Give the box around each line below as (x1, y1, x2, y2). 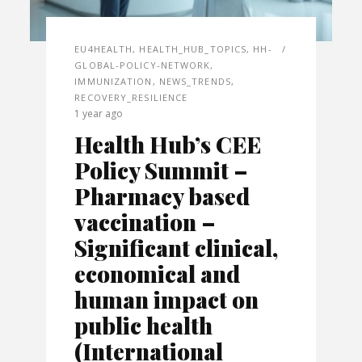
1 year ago (74, 106, 124, 120)
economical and (74, 258, 241, 288)
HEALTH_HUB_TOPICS (139, 42, 247, 55)
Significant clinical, (74, 232, 279, 263)
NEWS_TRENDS (158, 74, 231, 87)
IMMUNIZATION (74, 74, 153, 87)
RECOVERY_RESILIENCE (74, 90, 188, 103)
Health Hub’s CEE (74, 128, 262, 159)
